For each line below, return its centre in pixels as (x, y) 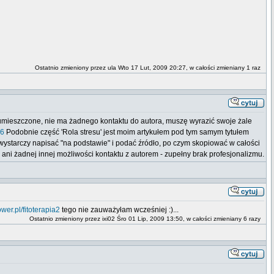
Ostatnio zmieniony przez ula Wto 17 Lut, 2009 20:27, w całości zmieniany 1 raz (150, 68)
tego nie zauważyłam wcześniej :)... (119, 210)
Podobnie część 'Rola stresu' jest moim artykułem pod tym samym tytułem (127, 132)
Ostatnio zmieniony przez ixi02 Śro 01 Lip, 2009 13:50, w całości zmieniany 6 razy (147, 219)
